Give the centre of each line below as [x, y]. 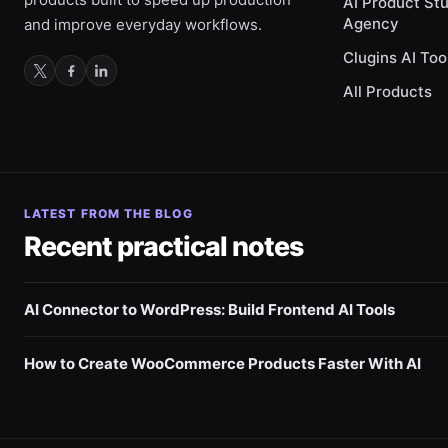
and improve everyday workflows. [143, 25]
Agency [371, 24]
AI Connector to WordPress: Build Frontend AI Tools [209, 310]
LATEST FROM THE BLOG [108, 214]
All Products [388, 92]
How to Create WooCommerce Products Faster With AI [222, 364]
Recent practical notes [164, 246]
